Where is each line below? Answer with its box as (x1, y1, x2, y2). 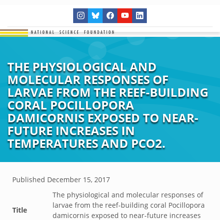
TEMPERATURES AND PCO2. (7, 135, 165, 151)
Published (12, 175, 47, 184)
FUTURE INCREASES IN (7, 122, 135, 138)
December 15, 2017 (47, 175, 110, 184)
